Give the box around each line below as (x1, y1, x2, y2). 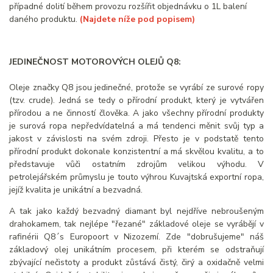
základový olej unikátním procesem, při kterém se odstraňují (9, 243, 264, 255)
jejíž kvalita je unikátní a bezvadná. (9, 183, 143, 196)
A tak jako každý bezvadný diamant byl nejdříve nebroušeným (9, 205, 264, 217)
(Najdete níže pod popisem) (80, 13, 195, 25)
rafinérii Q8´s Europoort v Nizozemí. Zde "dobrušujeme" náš (9, 230, 264, 243)
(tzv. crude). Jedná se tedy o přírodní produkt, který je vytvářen (9, 94, 264, 106)
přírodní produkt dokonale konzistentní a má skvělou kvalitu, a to (9, 145, 264, 157)
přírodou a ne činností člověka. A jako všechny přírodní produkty (9, 107, 264, 119)
